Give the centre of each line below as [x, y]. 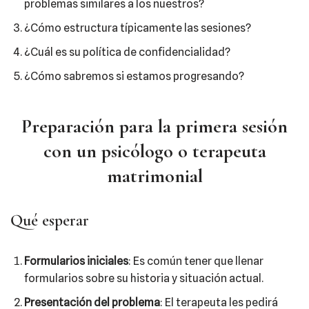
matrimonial [154, 176]
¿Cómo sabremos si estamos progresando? [134, 76]
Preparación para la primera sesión [154, 126]
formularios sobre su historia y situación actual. [144, 278]
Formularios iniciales [76, 261]
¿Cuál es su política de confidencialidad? [127, 52]
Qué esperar [50, 220]
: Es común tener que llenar [196, 261]
